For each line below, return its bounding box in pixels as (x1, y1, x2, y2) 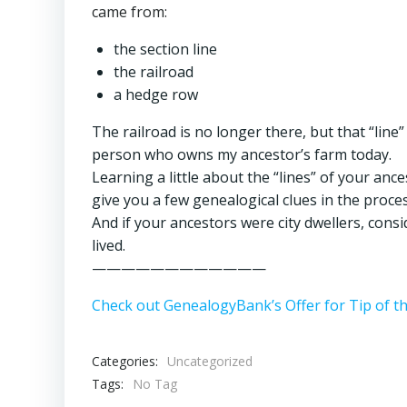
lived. (92, 235, 129, 256)
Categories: (92, 352, 158, 370)
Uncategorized (167, 352, 253, 371)
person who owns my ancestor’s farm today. (92, 144, 395, 165)
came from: (92, 2, 167, 23)
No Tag (133, 375, 177, 393)
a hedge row (114, 84, 198, 105)
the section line (114, 39, 217, 60)
